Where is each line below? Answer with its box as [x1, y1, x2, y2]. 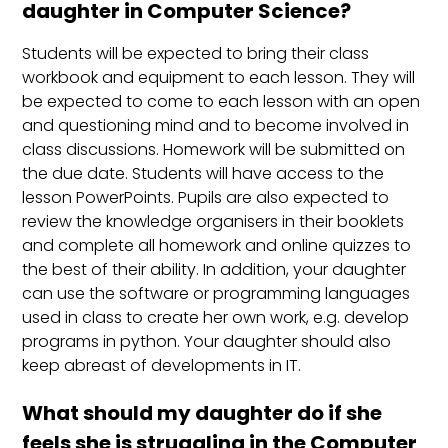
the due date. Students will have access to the [22, 162, 385, 186]
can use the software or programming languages [22, 282, 411, 306]
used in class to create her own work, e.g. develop [22, 306, 410, 330]
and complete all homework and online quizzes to [22, 234, 412, 258]
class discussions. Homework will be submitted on [22, 138, 406, 162]
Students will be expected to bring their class [22, 42, 370, 66]
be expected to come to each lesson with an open [22, 90, 421, 114]
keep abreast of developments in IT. [22, 354, 302, 378]
